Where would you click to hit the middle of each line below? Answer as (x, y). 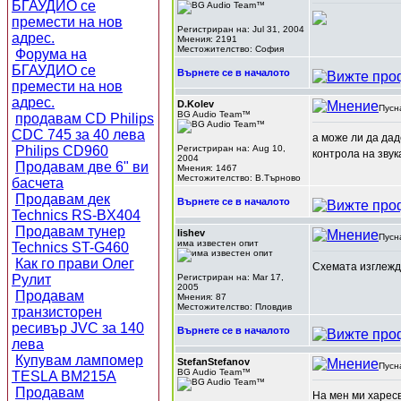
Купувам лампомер (79, 360)
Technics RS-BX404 (76, 215)
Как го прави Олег (75, 264)
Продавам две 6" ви (82, 167)
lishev (191, 233)
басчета (38, 183)
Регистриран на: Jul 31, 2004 (241, 29)
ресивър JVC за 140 (78, 328)
